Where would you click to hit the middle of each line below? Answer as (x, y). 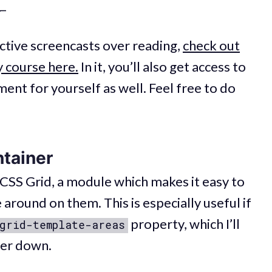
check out (211, 45)
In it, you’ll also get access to (162, 66)
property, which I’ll (184, 224)
